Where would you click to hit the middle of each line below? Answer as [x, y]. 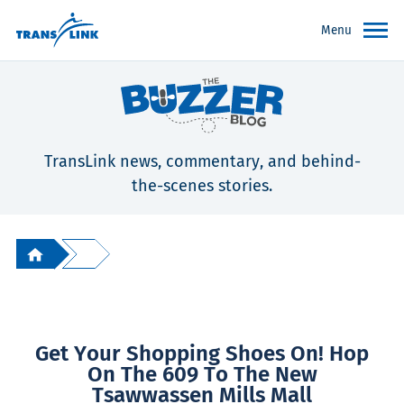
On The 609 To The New [202, 375]
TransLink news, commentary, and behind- [202, 162]
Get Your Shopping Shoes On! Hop [202, 354]
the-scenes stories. [202, 186]
